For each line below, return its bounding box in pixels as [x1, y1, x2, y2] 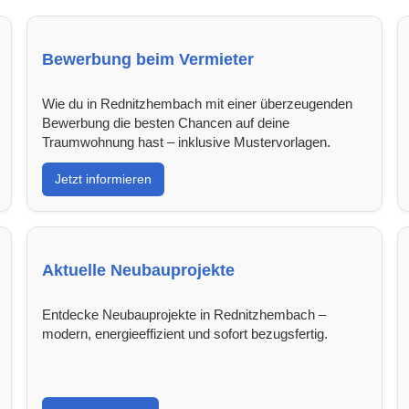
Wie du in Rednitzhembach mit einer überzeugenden [42, 95, 353, 111]
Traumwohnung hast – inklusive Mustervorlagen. [42, 133, 331, 150]
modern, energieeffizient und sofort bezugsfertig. [42, 325, 329, 341]
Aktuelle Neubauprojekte [42, 260, 236, 279]
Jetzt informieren [55, 171, 152, 186]
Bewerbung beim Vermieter [42, 49, 255, 68]
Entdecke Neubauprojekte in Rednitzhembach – [42, 306, 327, 322]
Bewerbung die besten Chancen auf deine [42, 114, 290, 131]
